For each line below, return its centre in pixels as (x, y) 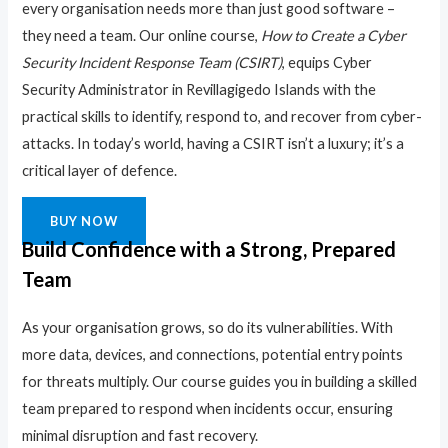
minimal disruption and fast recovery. (140, 436)
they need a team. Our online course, (142, 36)
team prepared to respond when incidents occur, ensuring (208, 409)
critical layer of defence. (100, 171)
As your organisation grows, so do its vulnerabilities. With (208, 328)
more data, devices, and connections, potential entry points (213, 355)
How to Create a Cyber (334, 36)
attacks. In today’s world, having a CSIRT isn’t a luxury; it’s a (213, 144)
